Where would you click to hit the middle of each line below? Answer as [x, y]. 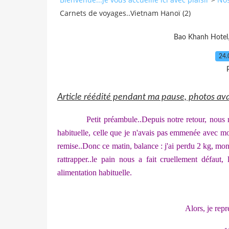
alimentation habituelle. [95, 172]
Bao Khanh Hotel [201, 37]
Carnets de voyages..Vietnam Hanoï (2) [125, 13]
